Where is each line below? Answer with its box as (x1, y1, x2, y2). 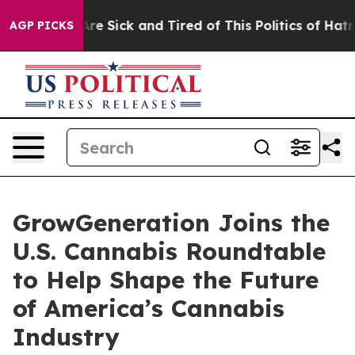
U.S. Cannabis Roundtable (13, 236, 326, 266)
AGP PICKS (10, 18, 74, 32)
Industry (13, 322, 120, 352)
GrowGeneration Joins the (13, 208, 330, 238)
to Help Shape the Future (13, 265, 319, 295)
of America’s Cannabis (13, 293, 284, 323)
